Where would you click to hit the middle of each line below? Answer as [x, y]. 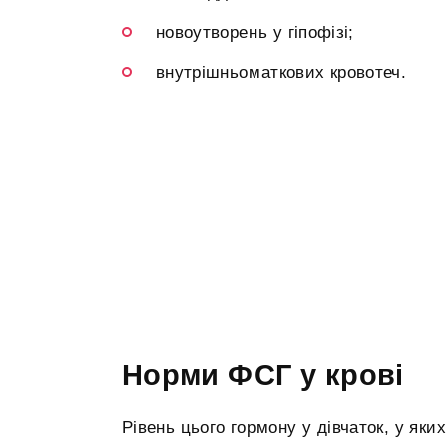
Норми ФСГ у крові [263, 374]
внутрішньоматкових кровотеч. [281, 72]
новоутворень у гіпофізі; [255, 32]
